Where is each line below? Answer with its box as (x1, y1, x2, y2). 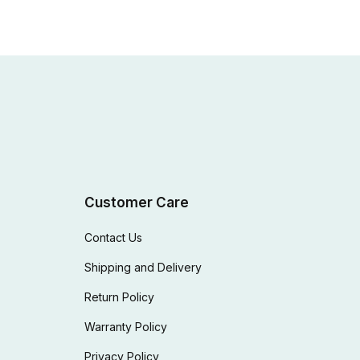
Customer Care (84, 194, 190, 211)
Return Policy (84, 289, 155, 304)
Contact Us (84, 230, 143, 244)
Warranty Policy (84, 319, 168, 333)
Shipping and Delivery (84, 260, 202, 274)
